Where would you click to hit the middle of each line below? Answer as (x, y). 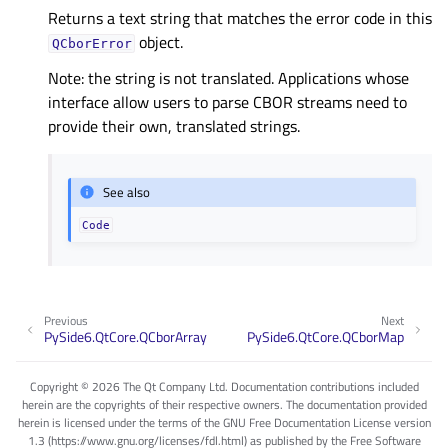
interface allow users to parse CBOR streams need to (227, 101)
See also (127, 192)
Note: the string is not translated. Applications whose (228, 77)
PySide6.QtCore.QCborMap (325, 337)
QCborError (91, 43)
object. (159, 41)
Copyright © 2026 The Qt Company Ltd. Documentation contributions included (224, 387)
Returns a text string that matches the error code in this (240, 17)
